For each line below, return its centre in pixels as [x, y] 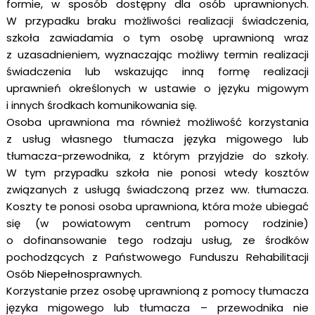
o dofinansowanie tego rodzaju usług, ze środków [157, 240]
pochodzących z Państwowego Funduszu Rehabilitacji [157, 257]
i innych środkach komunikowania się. [101, 105]
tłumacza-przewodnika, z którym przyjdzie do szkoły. [157, 156]
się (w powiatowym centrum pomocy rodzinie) [157, 223]
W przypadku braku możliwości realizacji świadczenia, [157, 21]
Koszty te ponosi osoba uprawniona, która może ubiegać [157, 206]
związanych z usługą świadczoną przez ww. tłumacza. [157, 189]
